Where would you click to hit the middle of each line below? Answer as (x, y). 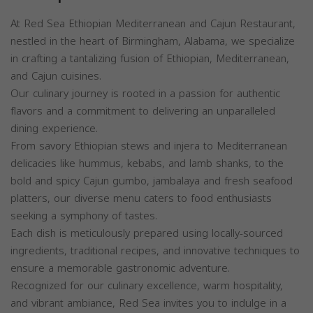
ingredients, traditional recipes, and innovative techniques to (155, 251)
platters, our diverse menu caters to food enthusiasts (141, 198)
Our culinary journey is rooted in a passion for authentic (145, 94)
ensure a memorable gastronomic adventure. (120, 268)
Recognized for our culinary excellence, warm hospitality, (147, 286)
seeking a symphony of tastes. (84, 216)
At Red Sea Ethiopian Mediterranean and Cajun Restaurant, (153, 24)
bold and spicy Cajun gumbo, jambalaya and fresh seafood (152, 181)
